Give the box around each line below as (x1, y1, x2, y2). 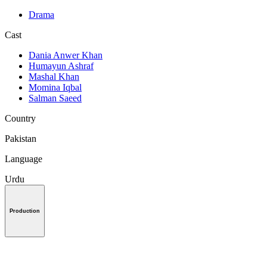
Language (5, 154, 42, 164)
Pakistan (5, 133, 36, 144)
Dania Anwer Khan (29, 50, 103, 61)
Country (5, 113, 36, 124)
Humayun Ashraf (29, 61, 94, 72)
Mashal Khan (29, 72, 79, 82)
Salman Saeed (29, 93, 82, 104)
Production (10, 207, 40, 214)
